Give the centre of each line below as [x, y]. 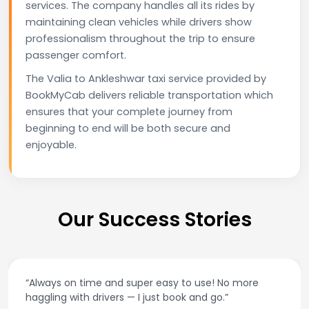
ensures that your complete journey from [129, 111]
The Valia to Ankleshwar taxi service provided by [146, 78]
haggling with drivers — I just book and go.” [127, 297]
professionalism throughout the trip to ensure [140, 38]
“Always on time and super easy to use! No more [142, 282]
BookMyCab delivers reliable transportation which [149, 95]
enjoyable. [51, 144]
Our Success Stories [154, 219]
